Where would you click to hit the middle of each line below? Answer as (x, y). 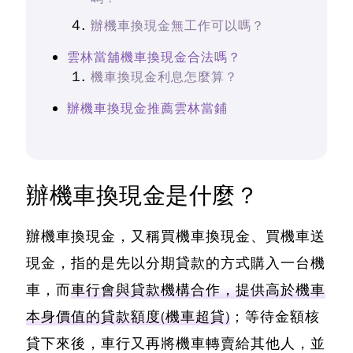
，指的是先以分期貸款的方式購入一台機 (191, 264)
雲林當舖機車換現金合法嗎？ (154, 58)
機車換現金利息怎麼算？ (164, 78)
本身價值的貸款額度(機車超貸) (128, 317)
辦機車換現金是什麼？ (142, 196)
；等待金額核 (275, 317)
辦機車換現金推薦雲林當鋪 (147, 109)
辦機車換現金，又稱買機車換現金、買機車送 (176, 237)
